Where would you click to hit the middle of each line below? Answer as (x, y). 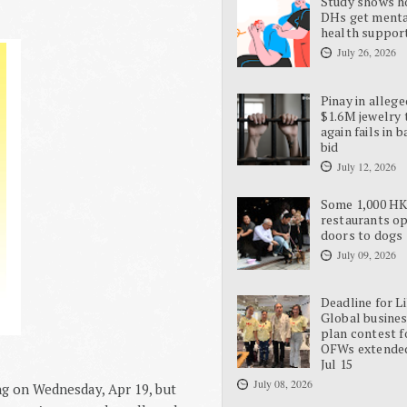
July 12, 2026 (366, 166)
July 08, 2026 (283, 384)
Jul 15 (336, 364)
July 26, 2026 (366, 52)
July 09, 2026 (366, 255)
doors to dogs (362, 235)
